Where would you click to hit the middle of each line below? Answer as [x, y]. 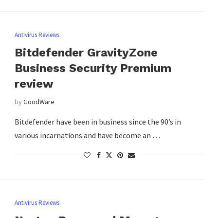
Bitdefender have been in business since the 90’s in [98, 121]
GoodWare [39, 101]
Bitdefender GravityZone [86, 52]
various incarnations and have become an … [87, 135]
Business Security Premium [93, 68]
